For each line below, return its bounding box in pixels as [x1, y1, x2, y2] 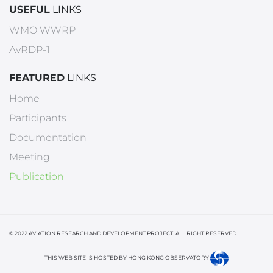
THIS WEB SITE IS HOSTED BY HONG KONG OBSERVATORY [44, 254, 210, 261]
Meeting [9, 151, 50, 163]
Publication [9, 171, 64, 182]
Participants [9, 112, 66, 124]
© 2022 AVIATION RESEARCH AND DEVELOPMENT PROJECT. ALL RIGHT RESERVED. [9, 230, 238, 236]
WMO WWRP [9, 24, 76, 36]
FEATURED [9, 72, 65, 83]
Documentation [9, 132, 87, 143]
